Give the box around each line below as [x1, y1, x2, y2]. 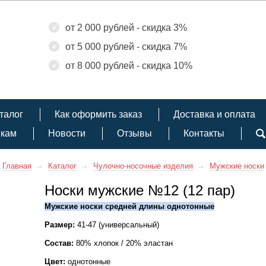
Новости [48, 128, 85, 138]
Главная [2, 161, 31, 170]
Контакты [183, 128, 224, 138]
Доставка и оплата [173, 109, 255, 119]
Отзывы [117, 128, 152, 138]
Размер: [45, 220, 75, 229]
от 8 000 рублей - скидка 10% [65, 61, 192, 71]
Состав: [45, 239, 74, 248]
